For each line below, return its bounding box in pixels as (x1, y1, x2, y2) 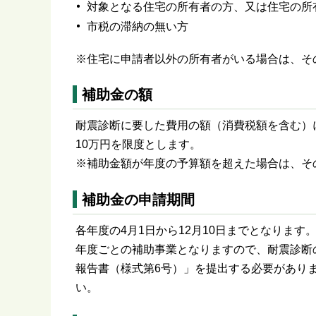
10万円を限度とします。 (75, 138, 201, 151)
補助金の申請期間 (82, 192, 195, 208)
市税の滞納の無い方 (87, 20, 188, 32)
